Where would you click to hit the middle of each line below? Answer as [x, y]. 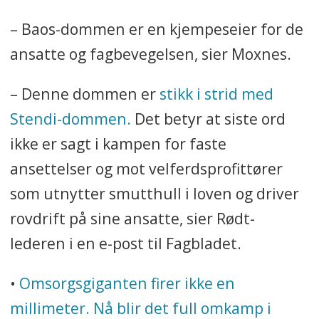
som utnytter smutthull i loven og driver [154, 194]
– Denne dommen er [83, 94]
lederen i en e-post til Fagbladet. [125, 244]
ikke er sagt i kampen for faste [118, 144]
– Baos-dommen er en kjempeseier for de [156, 29]
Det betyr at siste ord [208, 119]
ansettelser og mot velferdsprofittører [146, 169]
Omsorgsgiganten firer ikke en [127, 283]
